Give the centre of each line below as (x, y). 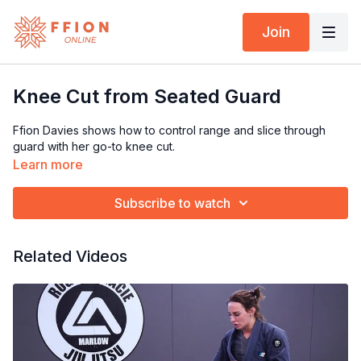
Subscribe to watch (172, 203)
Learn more (48, 164)
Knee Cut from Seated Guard (147, 96)
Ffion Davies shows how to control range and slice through (169, 130)
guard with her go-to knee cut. (94, 146)
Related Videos (70, 256)
